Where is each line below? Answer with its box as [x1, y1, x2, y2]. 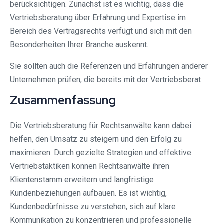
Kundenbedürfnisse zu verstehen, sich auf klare [10, 201, 176, 211]
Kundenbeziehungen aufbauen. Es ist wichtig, [10, 188, 167, 198]
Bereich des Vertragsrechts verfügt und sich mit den [10, 26, 192, 36]
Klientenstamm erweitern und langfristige [10, 174, 154, 184]
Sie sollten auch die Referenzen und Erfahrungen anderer [10, 61, 208, 71]
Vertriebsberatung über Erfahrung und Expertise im [10, 12, 186, 22]
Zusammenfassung [10, 92, 116, 108]
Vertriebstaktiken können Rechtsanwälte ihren [10, 161, 169, 171]
